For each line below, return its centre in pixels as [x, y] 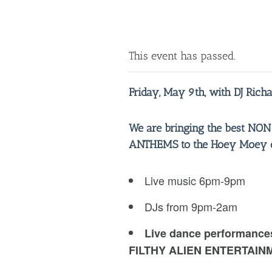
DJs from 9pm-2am [191, 206]
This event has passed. [182, 56]
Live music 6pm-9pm [195, 180]
